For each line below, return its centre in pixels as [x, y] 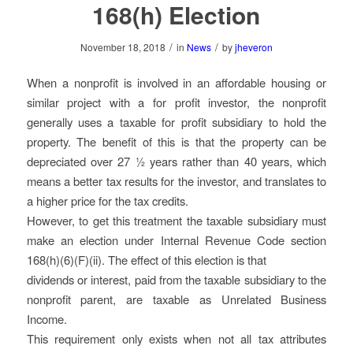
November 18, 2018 [123, 46]
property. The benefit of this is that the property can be [176, 142]
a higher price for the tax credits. [107, 201]
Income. [46, 319]
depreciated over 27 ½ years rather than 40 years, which [176, 162]
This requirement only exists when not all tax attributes [176, 339]
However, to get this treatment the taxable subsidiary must [176, 221]
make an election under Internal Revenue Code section [176, 240]
